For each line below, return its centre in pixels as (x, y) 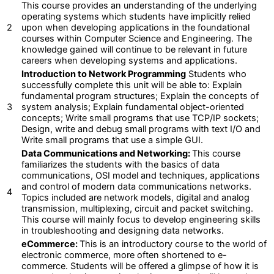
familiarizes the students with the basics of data (120, 164)
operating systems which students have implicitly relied (136, 16)
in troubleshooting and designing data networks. (123, 230)
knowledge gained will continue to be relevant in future (134, 49)
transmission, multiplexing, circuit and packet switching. (137, 208)
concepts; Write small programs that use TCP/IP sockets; (140, 118)
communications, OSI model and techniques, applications (141, 175)
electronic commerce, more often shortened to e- (124, 255)
